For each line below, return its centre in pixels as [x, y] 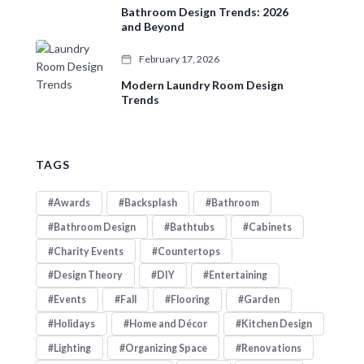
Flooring [190, 300]
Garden [261, 300]
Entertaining [238, 275]
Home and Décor [168, 323]
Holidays [74, 323]
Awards [71, 203]
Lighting [72, 348]
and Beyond [152, 27]
